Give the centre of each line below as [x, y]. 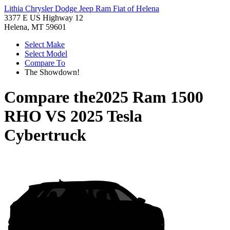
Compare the [50, 97]
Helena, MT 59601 [35, 27]
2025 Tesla [106, 116]
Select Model [46, 54]
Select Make [45, 44]
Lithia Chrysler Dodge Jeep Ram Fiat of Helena [82, 8]
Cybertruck [45, 135]
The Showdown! [52, 72]
